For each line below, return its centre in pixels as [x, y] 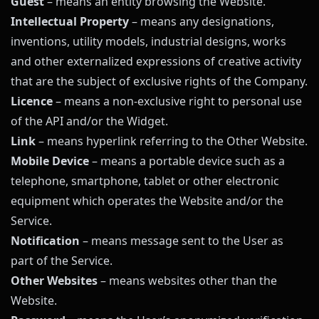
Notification [45, 241]
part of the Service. [62, 261]
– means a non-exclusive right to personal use [177, 101]
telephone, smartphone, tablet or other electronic [145, 181]
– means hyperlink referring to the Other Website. [172, 141]
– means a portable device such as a [187, 161]
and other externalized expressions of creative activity [156, 61]
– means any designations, [202, 21]
